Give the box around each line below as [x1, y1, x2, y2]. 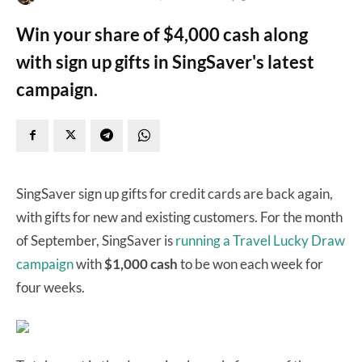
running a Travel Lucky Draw [175, 231, 345, 249]
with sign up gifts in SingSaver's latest [16, 50, 314, 73]
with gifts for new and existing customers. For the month [16, 208, 343, 225]
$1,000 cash [102, 255, 178, 272]
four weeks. [16, 278, 85, 296]
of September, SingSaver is [16, 231, 175, 249]
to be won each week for [178, 255, 323, 272]
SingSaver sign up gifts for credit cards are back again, [16, 184, 333, 202]
